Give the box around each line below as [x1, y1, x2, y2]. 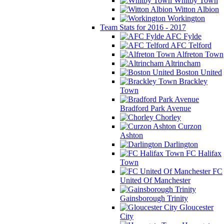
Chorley [153, 113, 181, 121]
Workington [165, 14, 205, 22]
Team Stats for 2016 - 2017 [100, 23, 186, 31]
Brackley [177, 77, 207, 85]
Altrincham [163, 59, 200, 67]
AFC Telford [169, 41, 211, 49]
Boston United [174, 68, 222, 76]
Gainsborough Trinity [120, 194, 188, 202]
